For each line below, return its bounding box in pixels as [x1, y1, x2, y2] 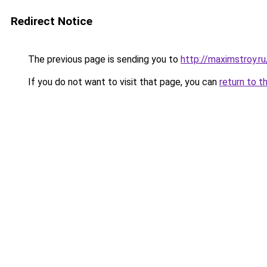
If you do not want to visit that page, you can [26, 76, 219, 88]
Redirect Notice [11, 14, 92, 28]
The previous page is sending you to [26, 54, 181, 65]
